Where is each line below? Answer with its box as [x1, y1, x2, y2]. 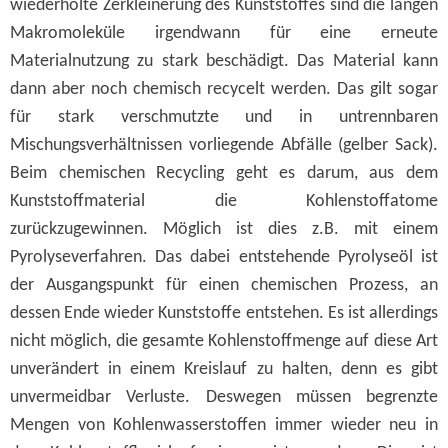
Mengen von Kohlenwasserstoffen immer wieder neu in [10, 416, 438, 435]
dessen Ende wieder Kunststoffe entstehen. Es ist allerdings [10, 304, 438, 323]
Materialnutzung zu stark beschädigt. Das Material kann [10, 52, 438, 71]
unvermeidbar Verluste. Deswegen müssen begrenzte [10, 388, 438, 407]
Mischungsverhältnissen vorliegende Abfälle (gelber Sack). [10, 136, 438, 155]
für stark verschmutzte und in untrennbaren [10, 108, 438, 127]
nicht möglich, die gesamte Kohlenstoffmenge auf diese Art [10, 332, 438, 351]
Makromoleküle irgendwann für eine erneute [10, 24, 438, 43]
